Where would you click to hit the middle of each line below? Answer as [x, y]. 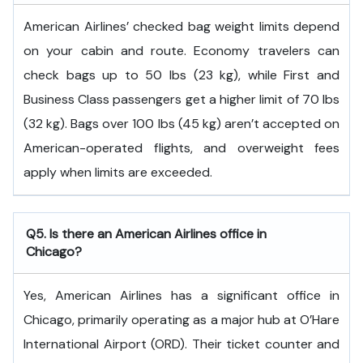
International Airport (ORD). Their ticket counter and [181, 344]
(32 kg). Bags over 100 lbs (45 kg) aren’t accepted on [181, 124]
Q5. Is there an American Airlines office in [146, 234]
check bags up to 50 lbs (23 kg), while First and [181, 75]
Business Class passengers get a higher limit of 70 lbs [181, 99]
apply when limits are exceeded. [118, 172]
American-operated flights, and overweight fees [181, 148]
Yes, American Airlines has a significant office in [181, 295]
